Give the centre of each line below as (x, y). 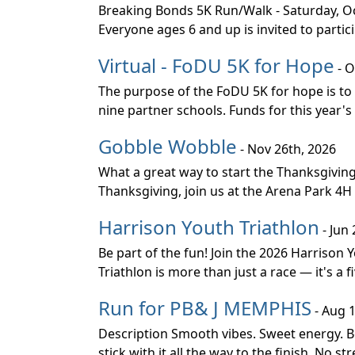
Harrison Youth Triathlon (209, 227)
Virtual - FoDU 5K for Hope (216, 65)
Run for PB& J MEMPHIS (205, 308)
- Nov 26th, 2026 (286, 149)
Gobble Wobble (168, 146)
